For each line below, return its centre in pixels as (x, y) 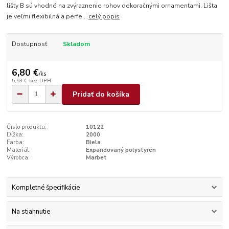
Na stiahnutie (31, 211)
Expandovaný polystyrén (121, 150)
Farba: (16, 143)
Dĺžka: (15, 135)
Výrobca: (18, 158)
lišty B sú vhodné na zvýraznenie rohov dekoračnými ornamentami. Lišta (112, 6)
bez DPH (40, 81)
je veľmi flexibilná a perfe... (48, 17)
